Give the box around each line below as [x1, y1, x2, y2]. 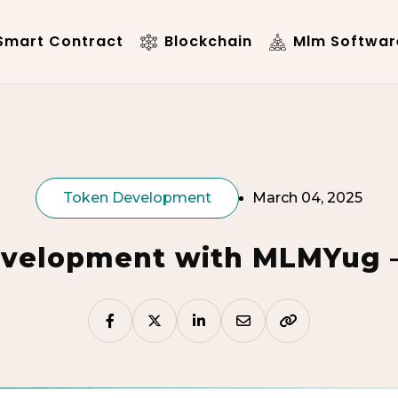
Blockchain [160, 30, 252, 52]
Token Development [63, 189, 211, 206]
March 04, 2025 [252, 189, 362, 206]
